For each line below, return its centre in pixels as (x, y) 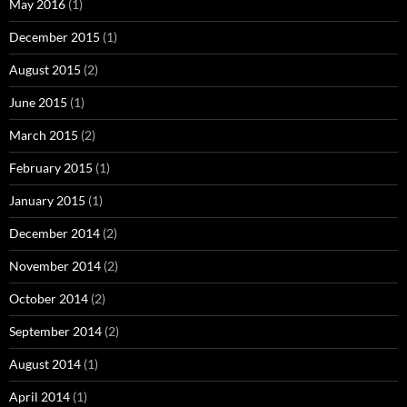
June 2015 (38, 102)
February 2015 (51, 168)
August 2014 (45, 364)
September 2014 (55, 331)
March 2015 (44, 135)
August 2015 (45, 69)
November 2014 (55, 266)
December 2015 (55, 37)
